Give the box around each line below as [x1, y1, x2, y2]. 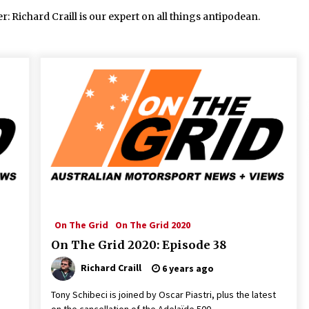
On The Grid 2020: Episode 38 [50, 238, 226, 252]
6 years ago [159, 262, 214, 275]
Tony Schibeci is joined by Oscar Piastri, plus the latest [50, 288, 276, 301]
